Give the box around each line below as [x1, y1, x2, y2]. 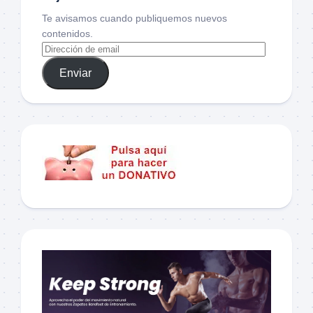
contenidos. [42, 28, 93, 40]
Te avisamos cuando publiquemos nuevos [42, 13, 227, 24]
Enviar [59, 66, 92, 79]
